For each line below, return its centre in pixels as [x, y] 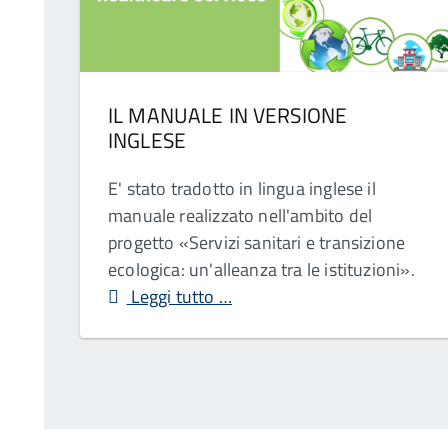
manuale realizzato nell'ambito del [240, 215]
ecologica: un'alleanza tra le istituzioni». [263, 269]
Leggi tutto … [179, 296]
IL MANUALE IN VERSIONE [228, 114]
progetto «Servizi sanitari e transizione [257, 242]
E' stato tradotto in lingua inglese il [242, 188]
